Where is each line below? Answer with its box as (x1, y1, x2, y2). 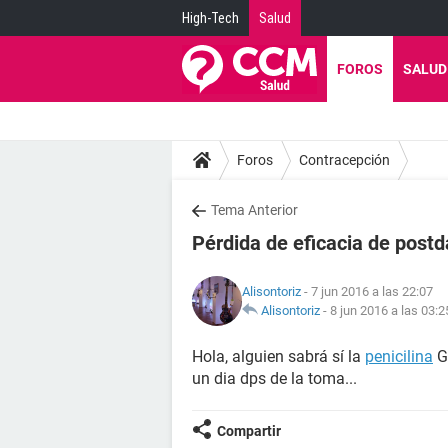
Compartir (217, 423, 281, 439)
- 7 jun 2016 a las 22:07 (301, 284, 433, 299)
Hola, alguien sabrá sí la (192, 347, 365, 366)
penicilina (365, 347, 433, 366)
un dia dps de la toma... (192, 369, 357, 388)
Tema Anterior (211, 202, 298, 218)
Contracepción (299, 151, 390, 168)
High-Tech (182, 10, 239, 26)
